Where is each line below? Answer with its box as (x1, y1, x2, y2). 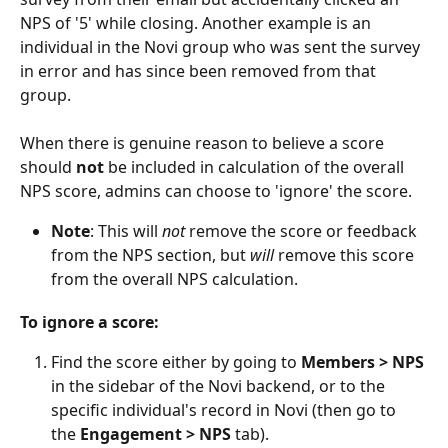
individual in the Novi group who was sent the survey (20, 35, 424, 58)
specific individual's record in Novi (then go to (51, 399, 400, 422)
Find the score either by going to (51, 351, 301, 374)
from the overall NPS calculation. (51, 268, 298, 291)
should (20, 156, 76, 179)
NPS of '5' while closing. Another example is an (20, 11, 375, 34)
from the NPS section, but (51, 244, 250, 267)
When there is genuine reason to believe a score (20, 132, 388, 155)
